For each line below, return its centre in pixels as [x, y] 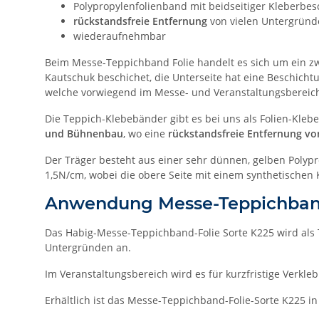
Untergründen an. [88, 248]
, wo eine [144, 134]
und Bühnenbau [84, 134]
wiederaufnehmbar [120, 36]
